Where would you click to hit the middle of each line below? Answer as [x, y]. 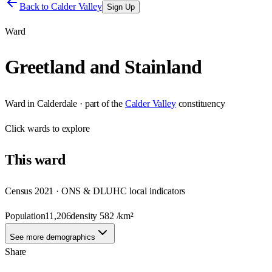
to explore [70, 128]
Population [25, 216]
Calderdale [57, 103]
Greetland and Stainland [104, 67]
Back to [35, 6]
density [85, 216]
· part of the [100, 103]
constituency [202, 103]
